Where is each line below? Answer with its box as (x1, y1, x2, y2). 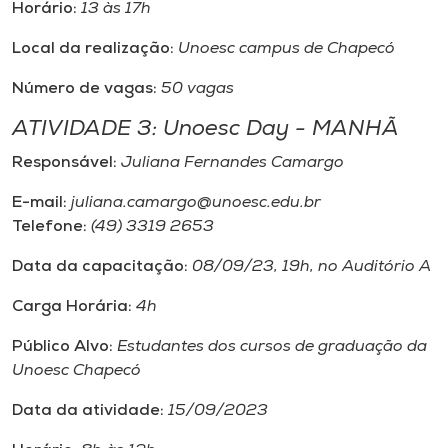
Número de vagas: (12, 81, 157, 97)
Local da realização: (12, 41, 178, 57)
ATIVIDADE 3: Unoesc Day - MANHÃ (12, 119, 399, 140)
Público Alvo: (12, 339, 113, 355)
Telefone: (12, 219, 91, 235)
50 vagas (157, 81, 234, 97)
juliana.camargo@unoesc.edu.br (71, 195, 321, 211)
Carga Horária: (12, 299, 132, 315)
